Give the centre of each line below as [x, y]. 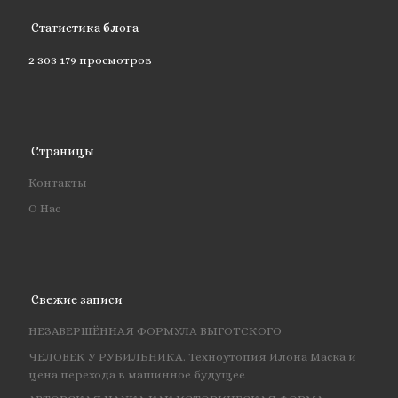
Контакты [57, 183]
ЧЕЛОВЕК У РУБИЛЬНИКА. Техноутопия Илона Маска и [192, 356]
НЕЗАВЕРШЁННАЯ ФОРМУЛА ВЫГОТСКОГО [155, 331]
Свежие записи [77, 299]
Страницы [63, 151]
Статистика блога [85, 28]
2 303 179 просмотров [90, 60]
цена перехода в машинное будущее [136, 374]
